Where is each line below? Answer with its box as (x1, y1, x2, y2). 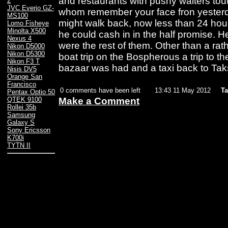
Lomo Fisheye (7, 19, 49, 27)
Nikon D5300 (7, 50, 45, 58)
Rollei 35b (7, 103, 36, 111)
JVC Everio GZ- (7, 4, 54, 12)
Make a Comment (59, 96, 139, 107)
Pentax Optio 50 (7, 88, 55, 96)
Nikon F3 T (7, 58, 40, 66)
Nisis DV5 (7, 65, 37, 73)
